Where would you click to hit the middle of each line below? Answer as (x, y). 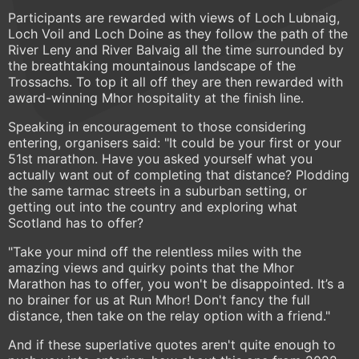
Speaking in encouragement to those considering (157, 127)
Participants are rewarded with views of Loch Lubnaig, (174, 18)
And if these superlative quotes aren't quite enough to (172, 345)
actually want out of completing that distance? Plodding (179, 175)
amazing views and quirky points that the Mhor (151, 268)
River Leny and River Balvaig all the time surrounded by (176, 50)
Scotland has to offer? (76, 223)
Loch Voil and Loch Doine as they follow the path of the (178, 34)
